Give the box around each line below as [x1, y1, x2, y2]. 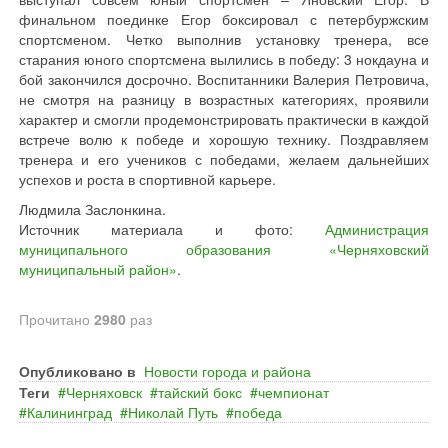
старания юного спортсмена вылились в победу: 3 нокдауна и [19, 49, 429, 69]
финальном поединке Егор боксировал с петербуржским [19, 9, 429, 29]
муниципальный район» [19, 259, 177, 279]
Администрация [325, 219, 429, 239]
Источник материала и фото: [19, 219, 325, 239]
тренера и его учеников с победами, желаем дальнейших [19, 149, 429, 169]
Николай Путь [128, 402, 218, 422]
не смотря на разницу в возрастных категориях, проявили [19, 89, 429, 109]
